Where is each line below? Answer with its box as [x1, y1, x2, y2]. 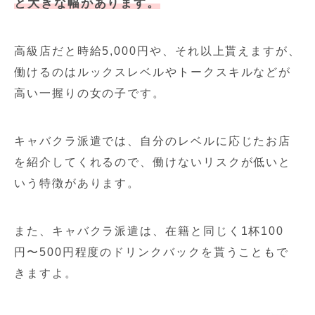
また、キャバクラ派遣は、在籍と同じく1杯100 [14, 224, 285, 237]
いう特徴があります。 [14, 176, 141, 189]
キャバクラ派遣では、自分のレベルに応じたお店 [14, 134, 292, 147]
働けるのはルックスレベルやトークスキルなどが [14, 65, 292, 78]
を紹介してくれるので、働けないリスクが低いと [14, 155, 292, 168]
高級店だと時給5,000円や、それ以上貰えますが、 [14, 44, 302, 57]
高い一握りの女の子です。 [14, 86, 166, 99]
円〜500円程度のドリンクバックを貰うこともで [14, 245, 290, 258]
